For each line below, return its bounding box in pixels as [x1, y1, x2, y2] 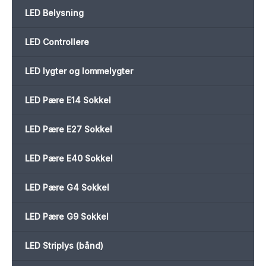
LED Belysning [25, 8, 84, 18]
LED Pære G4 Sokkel [25, 182, 109, 193]
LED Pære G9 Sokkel [25, 211, 109, 222]
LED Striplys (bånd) [25, 240, 103, 251]
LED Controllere [25, 37, 89, 47]
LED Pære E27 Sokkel [25, 124, 112, 135]
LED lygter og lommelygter [25, 66, 133, 77]
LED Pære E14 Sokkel [25, 95, 111, 106]
